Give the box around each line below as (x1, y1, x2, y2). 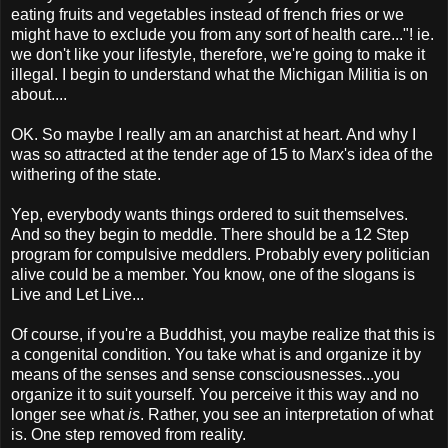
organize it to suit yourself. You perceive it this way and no (11, 385, 419, 403)
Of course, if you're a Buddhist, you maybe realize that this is (11, 325, 435, 343)
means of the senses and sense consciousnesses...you (11, 365, 400, 383)
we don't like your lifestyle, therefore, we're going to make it (11, 45, 425, 63)
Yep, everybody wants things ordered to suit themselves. (11, 205, 408, 223)
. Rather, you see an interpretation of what (140, 405, 433, 423)
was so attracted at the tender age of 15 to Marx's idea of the (11, 145, 433, 163)
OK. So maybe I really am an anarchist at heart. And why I (11, 125, 416, 143)
